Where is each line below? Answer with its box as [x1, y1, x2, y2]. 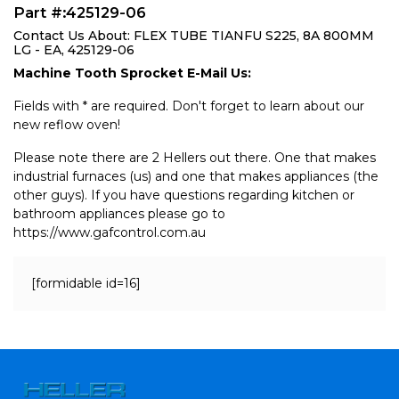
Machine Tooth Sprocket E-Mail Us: [13, 65, 251, 81]
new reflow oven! [13, 117, 120, 133]
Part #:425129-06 [13, 4, 146, 21]
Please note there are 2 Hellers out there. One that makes [13, 150, 376, 166]
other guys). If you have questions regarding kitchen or [13, 187, 354, 203]
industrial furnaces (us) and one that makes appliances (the [13, 168, 379, 184]
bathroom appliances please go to [13, 206, 225, 222]
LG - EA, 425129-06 [13, 42, 134, 58]
